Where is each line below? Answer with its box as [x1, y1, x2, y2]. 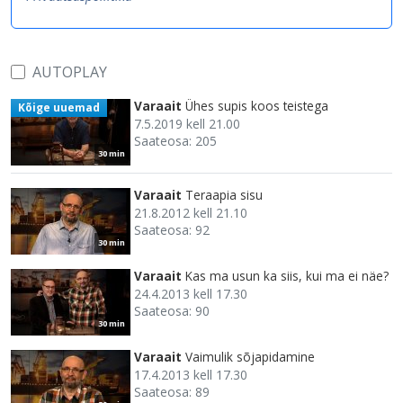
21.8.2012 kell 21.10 [134, 203, 247, 221]
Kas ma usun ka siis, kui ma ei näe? [185, 266, 389, 284]
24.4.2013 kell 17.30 [134, 284, 247, 302]
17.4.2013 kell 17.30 [134, 365, 247, 383]
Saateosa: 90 [134, 301, 210, 319]
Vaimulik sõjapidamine [185, 347, 315, 365]
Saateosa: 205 [134, 131, 217, 149]
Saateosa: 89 [134, 382, 210, 400]
